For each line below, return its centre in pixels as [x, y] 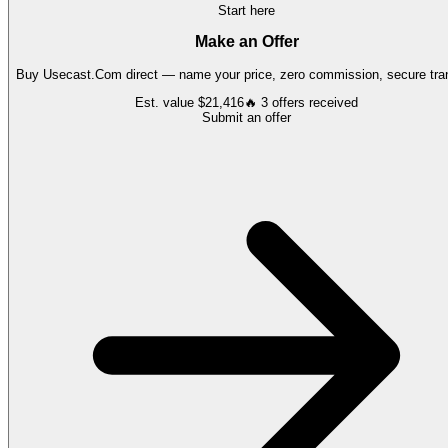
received [331, 103]
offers [288, 103]
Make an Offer [246, 42]
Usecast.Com [82, 75]
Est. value [166, 103]
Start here [246, 10]
